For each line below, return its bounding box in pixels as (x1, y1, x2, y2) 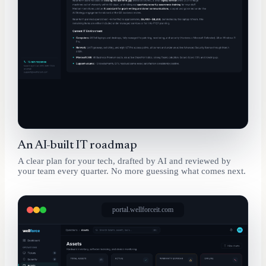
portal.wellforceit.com (112, 205, 173, 214)
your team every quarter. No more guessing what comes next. (18, 166, 246, 176)
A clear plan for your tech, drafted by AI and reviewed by (18, 156, 231, 166)
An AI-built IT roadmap (18, 140, 137, 152)
